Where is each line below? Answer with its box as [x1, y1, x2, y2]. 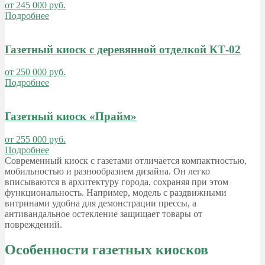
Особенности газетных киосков [5, 241, 208, 257]
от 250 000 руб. [5, 67, 66, 77]
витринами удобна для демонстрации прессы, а [5, 198, 196, 208]
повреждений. [5, 219, 62, 230]
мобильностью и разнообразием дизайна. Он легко [5, 166, 210, 176]
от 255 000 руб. [5, 134, 66, 144]
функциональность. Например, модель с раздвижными [5, 187, 227, 198]
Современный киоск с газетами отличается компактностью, [5, 155, 247, 166]
